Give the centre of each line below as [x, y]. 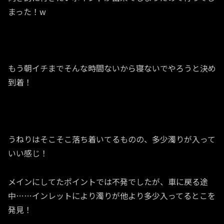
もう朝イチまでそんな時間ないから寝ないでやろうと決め [112, 68]
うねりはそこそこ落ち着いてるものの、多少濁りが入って [112, 139]
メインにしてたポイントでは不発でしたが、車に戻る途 [108, 181]
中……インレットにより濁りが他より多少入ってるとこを [112, 195]
